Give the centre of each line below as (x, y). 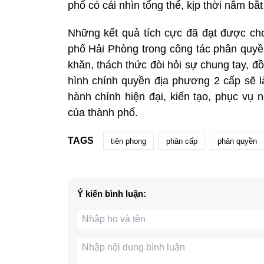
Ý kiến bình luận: (111, 193)
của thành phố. (103, 112)
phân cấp (181, 141)
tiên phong (128, 141)
